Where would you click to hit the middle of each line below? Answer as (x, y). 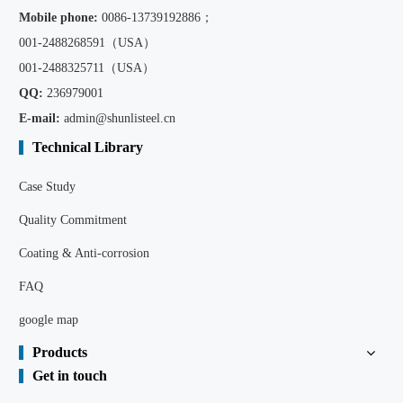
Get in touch (70, 376)
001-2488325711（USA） (87, 68)
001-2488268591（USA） (87, 43)
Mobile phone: (60, 18)
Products (60, 353)
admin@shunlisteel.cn (120, 119)
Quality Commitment (73, 220)
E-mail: (41, 119)
